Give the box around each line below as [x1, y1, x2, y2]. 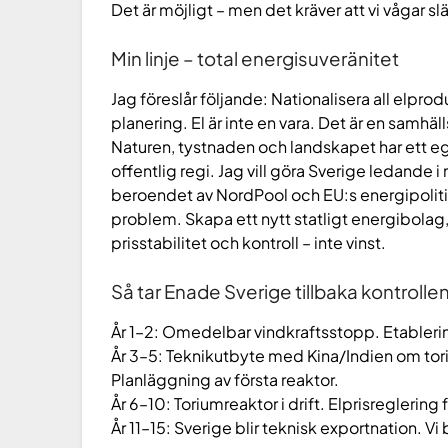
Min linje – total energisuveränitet [111, 46, 400, 70]
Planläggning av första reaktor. [111, 368, 340, 390]
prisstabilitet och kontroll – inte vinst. [111, 231, 387, 253]
